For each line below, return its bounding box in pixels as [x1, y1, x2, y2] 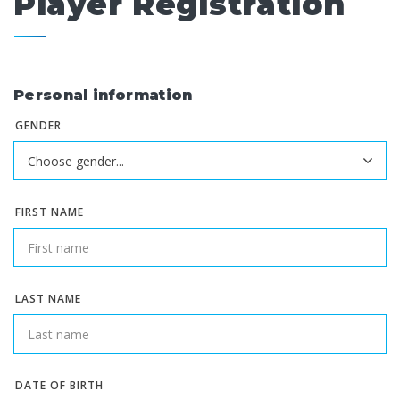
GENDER [15, 118, 62, 134]
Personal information [13, 87, 193, 104]
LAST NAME [15, 291, 82, 307]
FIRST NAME [15, 204, 84, 221]
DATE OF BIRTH [15, 378, 104, 394]
